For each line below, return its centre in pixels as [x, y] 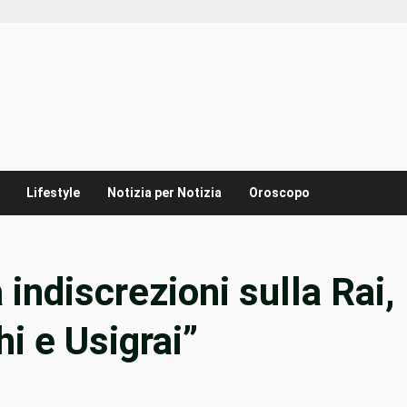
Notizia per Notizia [164, 193]
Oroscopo [279, 193]
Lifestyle [53, 193]
